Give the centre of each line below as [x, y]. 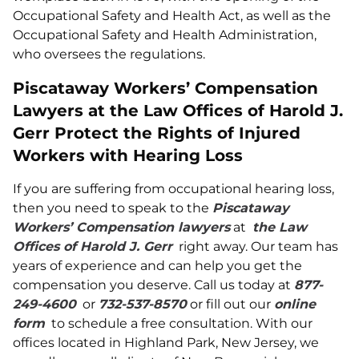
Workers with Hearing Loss [128, 155]
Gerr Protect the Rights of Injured [157, 133]
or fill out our [230, 304]
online [295, 304]
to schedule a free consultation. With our [179, 323]
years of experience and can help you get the [157, 266]
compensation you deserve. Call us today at [153, 285]
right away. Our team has [255, 246]
